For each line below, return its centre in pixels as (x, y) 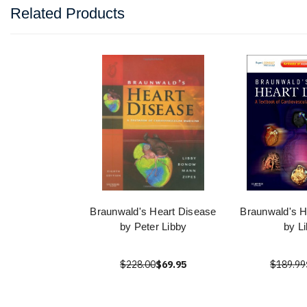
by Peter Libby (153, 227)
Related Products (67, 14)
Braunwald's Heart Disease (153, 212)
